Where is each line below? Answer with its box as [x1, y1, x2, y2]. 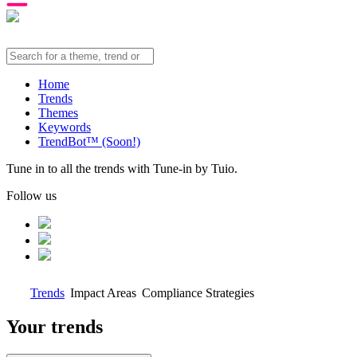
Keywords [38, 120, 91, 134]
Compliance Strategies [142, 286, 254, 300]
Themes [38, 106, 78, 120]
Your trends [6, 316, 103, 337]
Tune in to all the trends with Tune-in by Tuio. [6, 162, 237, 175]
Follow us [6, 189, 57, 202]
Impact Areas [70, 286, 136, 300]
